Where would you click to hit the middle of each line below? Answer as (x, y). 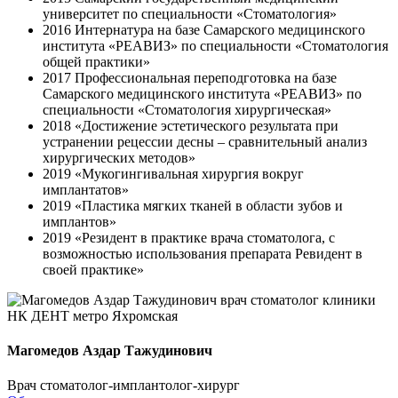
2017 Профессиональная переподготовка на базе (190, 77)
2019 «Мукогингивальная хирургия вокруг (173, 173)
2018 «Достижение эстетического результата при (191, 125)
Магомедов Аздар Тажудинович (110, 350)
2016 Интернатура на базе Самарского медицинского (204, 29)
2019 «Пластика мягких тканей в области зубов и (193, 205)
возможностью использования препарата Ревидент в (203, 253)
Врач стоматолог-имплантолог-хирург (123, 386)
